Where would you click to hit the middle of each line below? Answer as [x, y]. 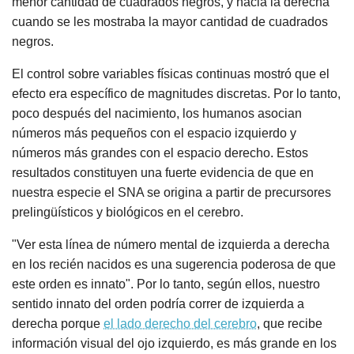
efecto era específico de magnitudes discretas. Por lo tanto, [176, 94]
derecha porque [58, 324]
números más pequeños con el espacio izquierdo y [154, 134]
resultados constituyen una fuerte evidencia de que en [163, 173]
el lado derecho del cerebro [180, 324]
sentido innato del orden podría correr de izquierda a [158, 304]
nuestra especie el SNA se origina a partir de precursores [171, 193]
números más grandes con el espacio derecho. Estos [160, 153]
